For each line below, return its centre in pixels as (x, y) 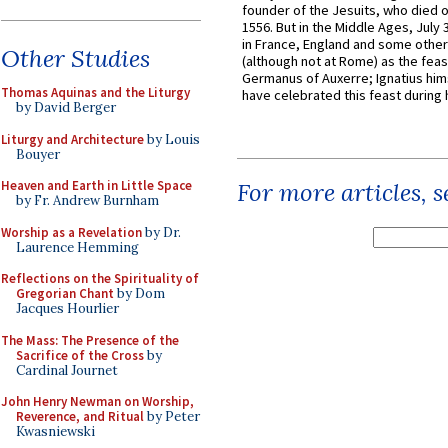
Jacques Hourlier (67, 308)
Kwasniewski (55, 431)
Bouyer (38, 154)
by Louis (172, 139)
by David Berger (66, 107)
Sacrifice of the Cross (80, 355)
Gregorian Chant (65, 293)
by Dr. (161, 232)
